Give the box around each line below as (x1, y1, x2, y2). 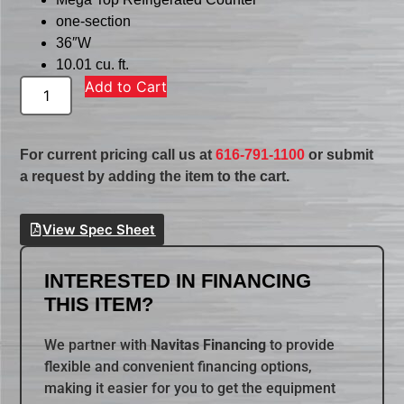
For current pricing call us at (20, 147, 216, 163)
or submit (305, 147, 374, 163)
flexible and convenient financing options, (44, 358, 313, 376)
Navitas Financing (151, 336, 267, 354)
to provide (266, 336, 335, 354)
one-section (56, 14, 132, 30)
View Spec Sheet (42, 221, 156, 239)
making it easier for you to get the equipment (44, 380, 336, 398)
